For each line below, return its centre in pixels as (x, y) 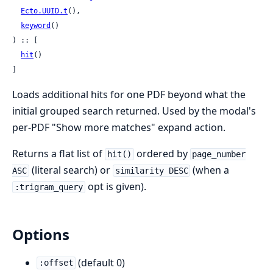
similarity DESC (151, 171)
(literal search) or (71, 170)
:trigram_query (48, 187)
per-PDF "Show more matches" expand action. (119, 127)
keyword (36, 26)
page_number (219, 154)
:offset (56, 263)
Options (41, 234)
